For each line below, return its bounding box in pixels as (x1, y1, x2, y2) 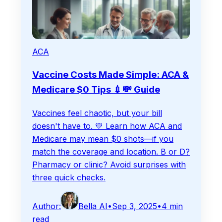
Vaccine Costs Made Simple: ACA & (32, 68, 189, 80)
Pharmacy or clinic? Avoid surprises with (32, 159, 186, 169)
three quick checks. (32, 172, 106, 182)
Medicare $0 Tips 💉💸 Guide (32, 83, 160, 95)
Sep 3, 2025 (112, 201, 157, 211)
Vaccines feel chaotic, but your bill (32, 108, 162, 118)
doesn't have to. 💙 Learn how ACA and (32, 120, 182, 131)
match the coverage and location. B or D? (32, 146, 190, 157)
